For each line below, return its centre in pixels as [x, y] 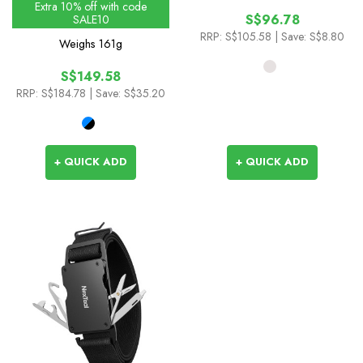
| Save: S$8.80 [310, 37]
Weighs [78, 44]
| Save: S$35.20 [127, 94]
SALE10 [91, 20]
